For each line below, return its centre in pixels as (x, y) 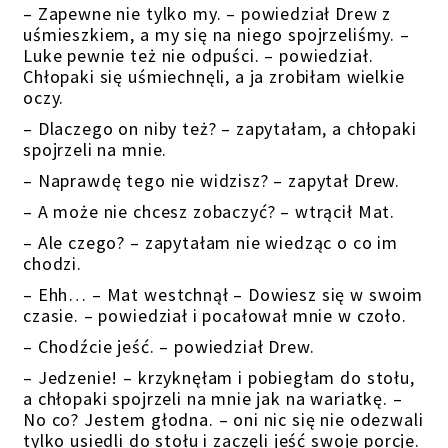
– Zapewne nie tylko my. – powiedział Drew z (207, 13)
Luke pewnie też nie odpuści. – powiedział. (198, 55)
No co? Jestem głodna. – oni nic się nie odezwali (223, 419)
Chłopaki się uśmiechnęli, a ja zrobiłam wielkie (214, 76)
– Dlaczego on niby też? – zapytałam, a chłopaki (220, 128)
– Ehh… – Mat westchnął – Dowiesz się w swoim (223, 294)
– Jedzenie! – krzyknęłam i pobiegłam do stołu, (219, 377)
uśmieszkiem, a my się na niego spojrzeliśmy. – (216, 34)
